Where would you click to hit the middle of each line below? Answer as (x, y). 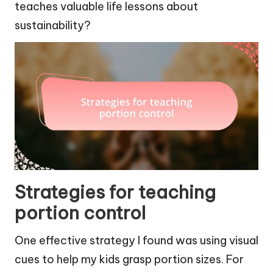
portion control (80, 213)
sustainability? (53, 26)
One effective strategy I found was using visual (136, 241)
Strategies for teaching (115, 193)
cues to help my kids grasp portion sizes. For (129, 260)
